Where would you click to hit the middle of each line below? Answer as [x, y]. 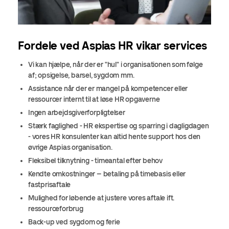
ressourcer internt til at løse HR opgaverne [94, 99]
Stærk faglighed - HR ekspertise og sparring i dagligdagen [119, 126]
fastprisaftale [50, 185]
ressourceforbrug [56, 209]
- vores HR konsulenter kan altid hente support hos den [114, 136]
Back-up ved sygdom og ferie [75, 222]
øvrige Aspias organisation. [70, 147]
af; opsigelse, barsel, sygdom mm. [81, 75]
